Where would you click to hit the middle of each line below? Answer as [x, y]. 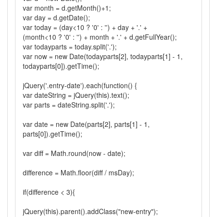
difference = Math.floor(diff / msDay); [78, 172]
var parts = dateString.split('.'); [69, 104]
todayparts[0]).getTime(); [61, 66]
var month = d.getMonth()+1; [67, 8]
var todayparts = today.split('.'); [70, 46]
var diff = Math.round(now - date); [74, 153]
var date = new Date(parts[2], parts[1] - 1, [86, 124]
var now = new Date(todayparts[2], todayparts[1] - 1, [103, 56]
